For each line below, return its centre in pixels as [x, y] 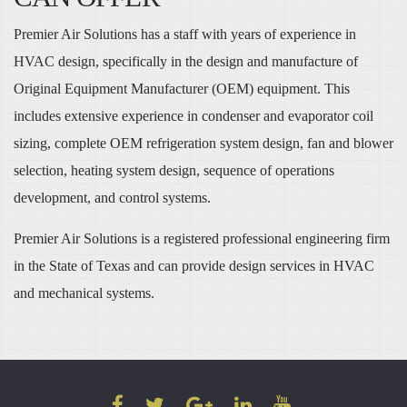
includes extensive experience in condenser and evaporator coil [194, 115]
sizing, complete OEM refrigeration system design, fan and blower [203, 143]
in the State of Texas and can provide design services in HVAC [194, 265]
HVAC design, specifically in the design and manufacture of [186, 61]
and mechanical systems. [84, 293]
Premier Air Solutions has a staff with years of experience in [185, 34]
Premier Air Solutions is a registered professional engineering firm [202, 238]
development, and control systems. [112, 197]
